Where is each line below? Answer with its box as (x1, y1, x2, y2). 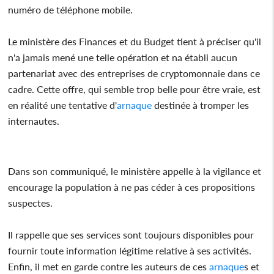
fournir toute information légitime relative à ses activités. (8, 244, 252, 256)
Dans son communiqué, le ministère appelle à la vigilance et (8, 165, 262, 177)
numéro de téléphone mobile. (8, 3, 133, 15)
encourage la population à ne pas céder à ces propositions (8, 180, 256, 193)
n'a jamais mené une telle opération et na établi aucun (8, 51, 238, 63)
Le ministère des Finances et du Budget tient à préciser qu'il (8, 35, 262, 47)
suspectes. (8, 196, 53, 209)
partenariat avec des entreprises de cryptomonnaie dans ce (8, 67, 261, 79)
